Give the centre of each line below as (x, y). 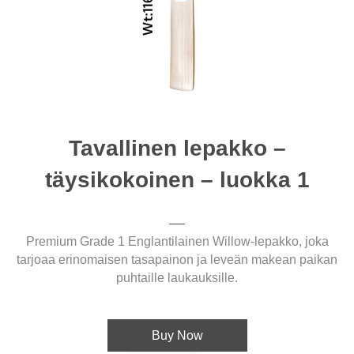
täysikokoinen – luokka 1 (177, 179)
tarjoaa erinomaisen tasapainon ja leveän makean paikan (177, 259)
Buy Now (177, 335)
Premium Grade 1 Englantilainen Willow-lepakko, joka (177, 241)
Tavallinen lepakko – (177, 148)
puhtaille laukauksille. (177, 277)
